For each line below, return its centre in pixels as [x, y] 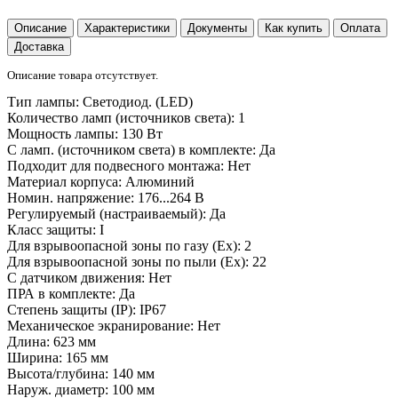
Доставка [39, 47]
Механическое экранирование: [100, 325]
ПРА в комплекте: [61, 293]
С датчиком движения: [76, 277]
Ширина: [35, 357]
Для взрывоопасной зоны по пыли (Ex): [128, 261]
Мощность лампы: [63, 133]
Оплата [360, 28]
